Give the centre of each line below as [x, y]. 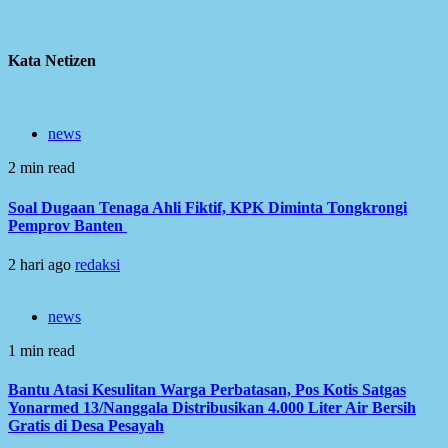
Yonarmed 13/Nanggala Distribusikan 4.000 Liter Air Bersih [212, 408]
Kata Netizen [52, 61]
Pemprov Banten [67, 225]
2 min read [41, 168]
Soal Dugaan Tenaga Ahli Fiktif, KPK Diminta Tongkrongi [207, 207]
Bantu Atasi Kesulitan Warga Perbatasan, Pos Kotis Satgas [207, 390]
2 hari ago [41, 264]
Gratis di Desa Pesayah [86, 426]
